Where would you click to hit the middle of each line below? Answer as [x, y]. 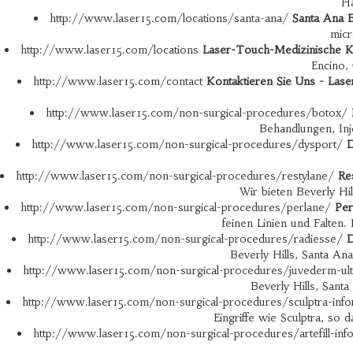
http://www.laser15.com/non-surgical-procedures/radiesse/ [187, 239]
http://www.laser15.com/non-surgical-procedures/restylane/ [177, 176]
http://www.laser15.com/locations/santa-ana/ [171, 18]
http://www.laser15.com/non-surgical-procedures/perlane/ [177, 207]
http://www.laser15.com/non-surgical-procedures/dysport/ [189, 144]
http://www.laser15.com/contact [119, 81]
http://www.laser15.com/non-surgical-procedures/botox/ [198, 113]
